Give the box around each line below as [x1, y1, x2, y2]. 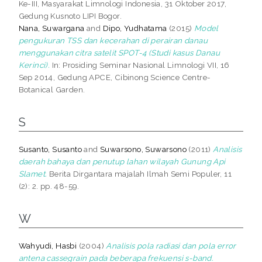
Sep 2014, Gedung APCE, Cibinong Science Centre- [18, 72, 211, 82]
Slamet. [18, 168, 47, 178]
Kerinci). [18, 60, 50, 70]
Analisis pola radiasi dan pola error [106, 240, 236, 250]
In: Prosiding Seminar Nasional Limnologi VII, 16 [50, 60, 230, 70]
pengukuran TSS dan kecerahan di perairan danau [18, 35, 208, 45]
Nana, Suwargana [18, 23, 85, 33]
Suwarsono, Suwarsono [100, 144, 187, 154]
